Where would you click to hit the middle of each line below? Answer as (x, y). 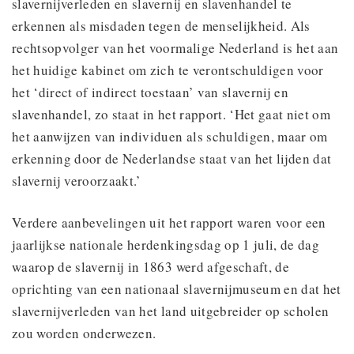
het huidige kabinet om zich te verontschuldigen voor (168, 70)
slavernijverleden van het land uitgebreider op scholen (171, 311)
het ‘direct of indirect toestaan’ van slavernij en (150, 92)
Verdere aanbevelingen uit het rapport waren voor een (169, 222)
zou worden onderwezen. (84, 333)
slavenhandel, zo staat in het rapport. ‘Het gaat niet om (171, 114)
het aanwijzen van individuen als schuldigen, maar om (170, 136)
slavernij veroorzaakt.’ (77, 180)
